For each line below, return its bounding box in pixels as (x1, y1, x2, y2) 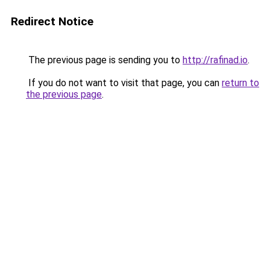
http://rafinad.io (183, 54, 248, 66)
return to (222, 77, 259, 89)
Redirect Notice (11, 14, 93, 28)
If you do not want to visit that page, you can (26, 77, 222, 89)
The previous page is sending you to (26, 54, 183, 66)
